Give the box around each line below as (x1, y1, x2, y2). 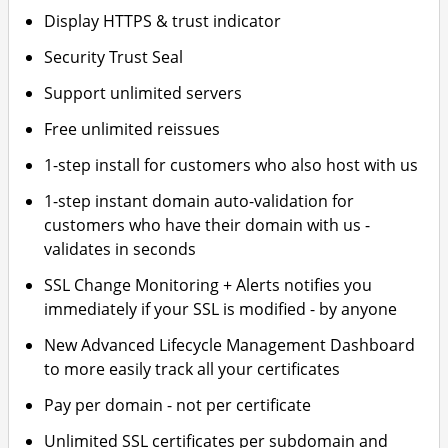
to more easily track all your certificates (44, 358, 341, 380)
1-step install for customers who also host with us (44, 154, 419, 176)
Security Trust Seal (44, 46, 184, 68)
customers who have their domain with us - (44, 214, 371, 236)
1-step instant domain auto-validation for (44, 190, 355, 212)
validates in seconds (44, 238, 197, 260)
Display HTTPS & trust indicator (44, 10, 282, 32)
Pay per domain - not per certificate (44, 394, 312, 416)
